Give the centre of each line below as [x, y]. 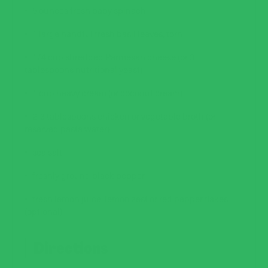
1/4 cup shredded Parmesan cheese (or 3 [113, 57]
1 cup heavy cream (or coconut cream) [107, 93]
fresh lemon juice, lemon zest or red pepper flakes [130, 199]
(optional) [43, 211]
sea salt [47, 152]
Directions [71, 248]
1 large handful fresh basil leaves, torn [107, 33]
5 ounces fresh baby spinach [89, 10]
